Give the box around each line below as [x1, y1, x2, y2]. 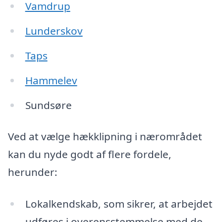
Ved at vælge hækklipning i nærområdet [8, 129, 202, 144]
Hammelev [25, 73, 77, 87]
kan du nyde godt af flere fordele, [8, 147, 171, 162]
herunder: [8, 165, 57, 179]
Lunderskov [25, 24, 83, 38]
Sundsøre [25, 98, 72, 112]
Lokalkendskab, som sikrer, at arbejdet [25, 197, 213, 211]
